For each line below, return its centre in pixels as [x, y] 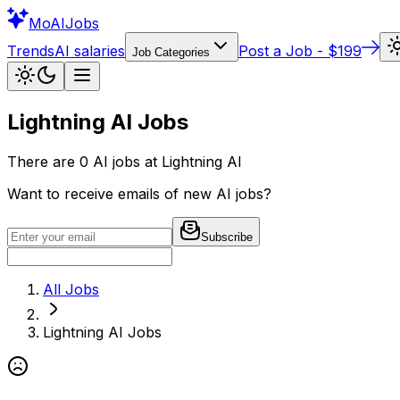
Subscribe [227, 237]
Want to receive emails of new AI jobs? [139, 193]
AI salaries [90, 51]
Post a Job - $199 [300, 51]
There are [43, 161]
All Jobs [71, 289]
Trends [31, 51]
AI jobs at [125, 161]
